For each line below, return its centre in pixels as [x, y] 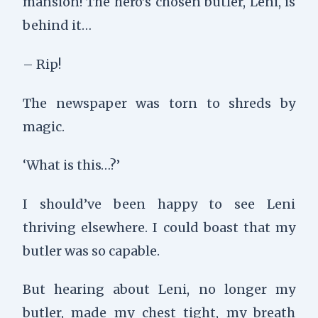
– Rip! [42, 65]
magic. [43, 126]
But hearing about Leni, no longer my [159, 290]
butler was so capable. [91, 251]
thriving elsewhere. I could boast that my [159, 227]
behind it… [57, 26]
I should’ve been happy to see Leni [159, 204]
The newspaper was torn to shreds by [159, 103]
